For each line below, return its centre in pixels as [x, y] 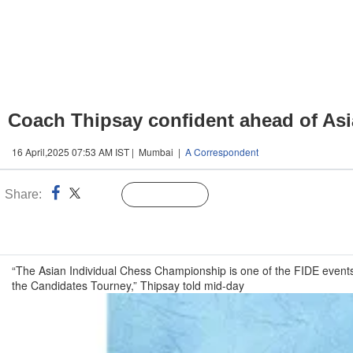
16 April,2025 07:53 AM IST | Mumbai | [98, 152]
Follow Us [177, 195]
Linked [102, 195]
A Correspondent [222, 152]
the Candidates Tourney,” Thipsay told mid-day [128, 285]
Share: [23, 194]
